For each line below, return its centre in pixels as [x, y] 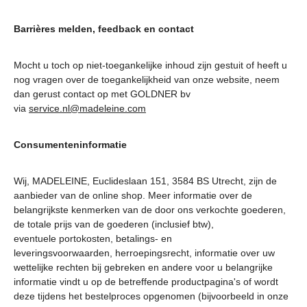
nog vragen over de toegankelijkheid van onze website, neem [147, 79]
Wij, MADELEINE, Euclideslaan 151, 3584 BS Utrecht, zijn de [145, 181]
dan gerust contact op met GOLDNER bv [102, 94]
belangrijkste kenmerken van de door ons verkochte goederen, [150, 210]
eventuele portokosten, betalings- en [93, 238]
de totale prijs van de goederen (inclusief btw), [114, 224]
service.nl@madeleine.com [87, 108]
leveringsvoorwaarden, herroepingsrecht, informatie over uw [144, 253]
